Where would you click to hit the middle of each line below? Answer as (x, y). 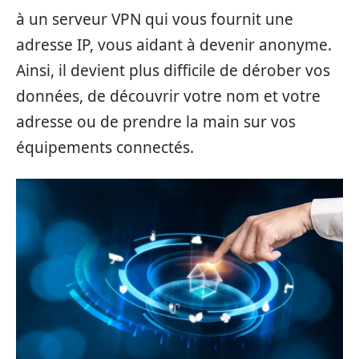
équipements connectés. (105, 147)
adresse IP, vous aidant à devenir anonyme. (174, 45)
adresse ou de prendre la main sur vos (156, 122)
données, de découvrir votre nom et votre (168, 96)
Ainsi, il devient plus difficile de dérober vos (173, 71)
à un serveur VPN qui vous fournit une (155, 19)
